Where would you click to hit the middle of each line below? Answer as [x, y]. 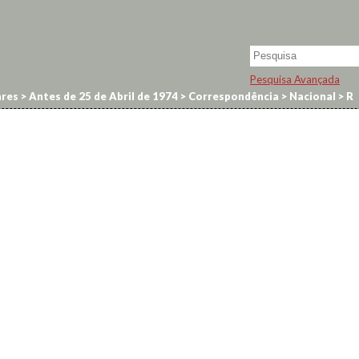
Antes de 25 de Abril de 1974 [102, 96]
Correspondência [232, 96]
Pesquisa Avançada [295, 79]
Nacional [311, 96]
